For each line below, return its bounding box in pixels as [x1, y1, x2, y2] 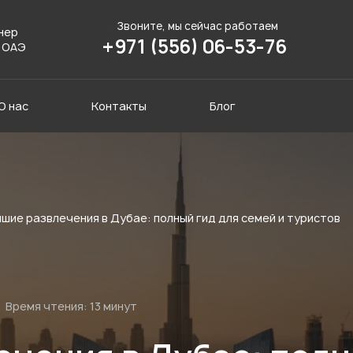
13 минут [87, 298, 137, 314]
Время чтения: [6, 298, 87, 314]
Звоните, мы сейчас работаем [117, 19, 279, 33]
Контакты [91, 98, 147, 113]
